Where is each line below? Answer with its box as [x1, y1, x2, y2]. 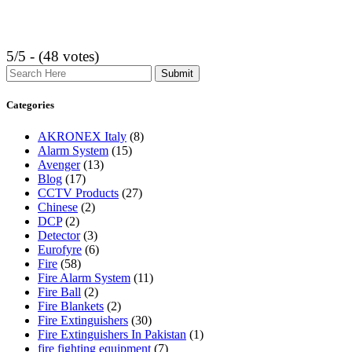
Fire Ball [38, 284, 81, 299]
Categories [6, 99, 54, 112]
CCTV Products [38, 185, 119, 200]
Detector [38, 228, 80, 242]
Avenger [38, 157, 80, 171]
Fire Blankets [38, 299, 104, 313]
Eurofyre [38, 242, 82, 256]
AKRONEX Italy [38, 129, 126, 143]
